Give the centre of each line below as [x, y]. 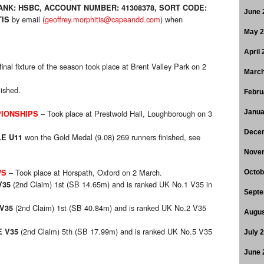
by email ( [27, 19]
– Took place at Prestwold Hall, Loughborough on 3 [125, 114]
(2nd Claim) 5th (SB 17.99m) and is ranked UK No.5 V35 [115, 232]
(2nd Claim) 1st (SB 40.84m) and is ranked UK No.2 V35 [110, 208]
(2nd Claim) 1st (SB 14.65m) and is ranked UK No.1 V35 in [111, 184]
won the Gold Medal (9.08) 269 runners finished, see [111, 137]
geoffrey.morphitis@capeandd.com [103, 19]
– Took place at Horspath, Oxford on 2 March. [85, 173]
